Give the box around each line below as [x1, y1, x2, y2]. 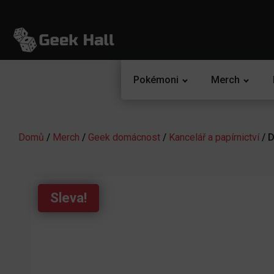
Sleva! [50, 190, 87, 206]
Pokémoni [133, 74, 179, 86]
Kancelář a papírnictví [169, 131, 259, 144]
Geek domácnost [88, 131, 160, 144]
